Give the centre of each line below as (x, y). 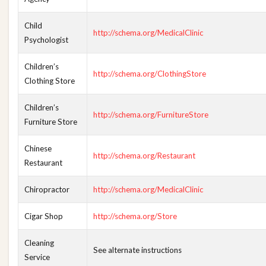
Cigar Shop (44, 216)
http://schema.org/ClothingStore (150, 74)
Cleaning (39, 243)
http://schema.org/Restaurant (144, 156)
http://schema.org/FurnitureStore (151, 115)
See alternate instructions (137, 250)
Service (37, 257)
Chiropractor (47, 189)
